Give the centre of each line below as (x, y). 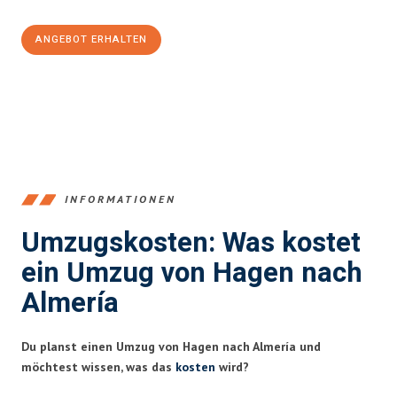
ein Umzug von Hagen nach (192, 273)
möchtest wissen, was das (98, 366)
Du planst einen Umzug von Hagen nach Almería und (171, 346)
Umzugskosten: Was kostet (191, 243)
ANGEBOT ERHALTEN (91, 39)
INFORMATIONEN (121, 199)
